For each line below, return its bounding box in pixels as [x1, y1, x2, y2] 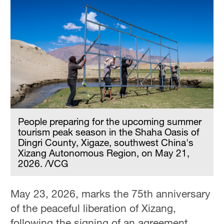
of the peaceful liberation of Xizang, [10, 201, 176, 215]
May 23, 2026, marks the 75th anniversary [10, 187, 211, 200]
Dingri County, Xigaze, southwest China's [18, 136, 194, 148]
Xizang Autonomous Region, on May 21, [18, 147, 190, 159]
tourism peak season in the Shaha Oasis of [18, 126, 200, 138]
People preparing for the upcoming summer [18, 115, 202, 127]
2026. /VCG [18, 157, 68, 169]
